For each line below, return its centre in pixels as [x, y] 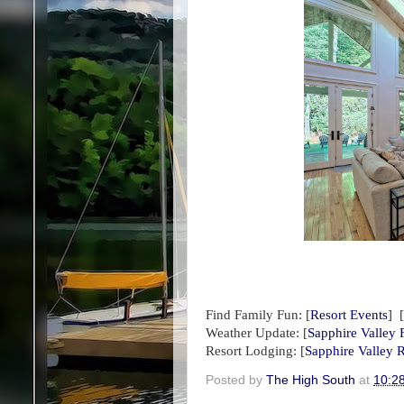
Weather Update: [252, 333]
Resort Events [349, 315]
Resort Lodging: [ [255, 351]
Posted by [236, 381]
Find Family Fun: [254, 315]
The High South [311, 381]
